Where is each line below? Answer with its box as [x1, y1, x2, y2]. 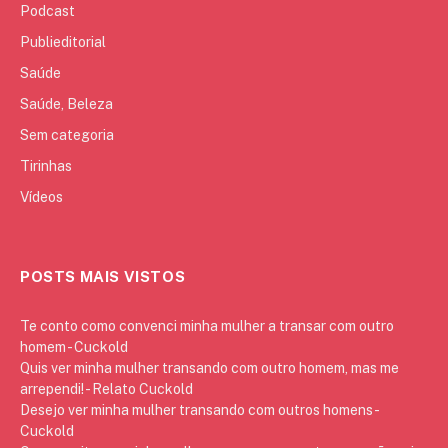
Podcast [20, 3, 75, 20]
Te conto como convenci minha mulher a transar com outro [20, 318, 394, 335]
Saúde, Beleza [20, 96, 113, 113]
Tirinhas [20, 158, 72, 175]
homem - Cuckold [20, 339, 128, 356]
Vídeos [20, 189, 63, 206]
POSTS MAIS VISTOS [20, 268, 186, 286]
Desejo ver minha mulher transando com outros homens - [20, 402, 378, 419]
